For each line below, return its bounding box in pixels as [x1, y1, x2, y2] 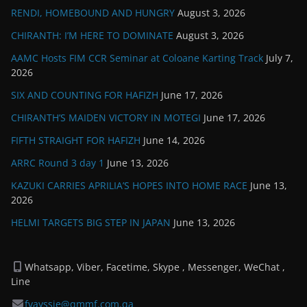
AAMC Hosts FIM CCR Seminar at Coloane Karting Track [11, 51, 263, 64]
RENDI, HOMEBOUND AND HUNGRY [11, 5, 175, 19]
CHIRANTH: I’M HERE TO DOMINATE [11, 28, 173, 42]
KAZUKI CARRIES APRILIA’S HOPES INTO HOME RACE [11, 178, 247, 192]
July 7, [266, 51, 293, 64]
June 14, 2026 [143, 133, 205, 147]
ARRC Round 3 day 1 [11, 156, 104, 169]
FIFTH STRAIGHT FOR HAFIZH [11, 133, 140, 147]
